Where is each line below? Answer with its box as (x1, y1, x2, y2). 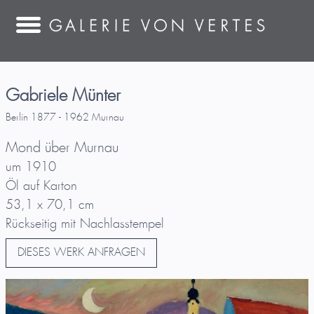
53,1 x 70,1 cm (6, 198, 94, 212)
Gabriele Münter (6, 87, 121, 106)
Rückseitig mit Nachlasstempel (6, 217, 164, 231)
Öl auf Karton (6, 179, 77, 193)
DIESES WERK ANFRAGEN (18, 247, 145, 259)
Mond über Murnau (6, 140, 118, 156)
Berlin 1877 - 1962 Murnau (6, 112, 124, 123)
